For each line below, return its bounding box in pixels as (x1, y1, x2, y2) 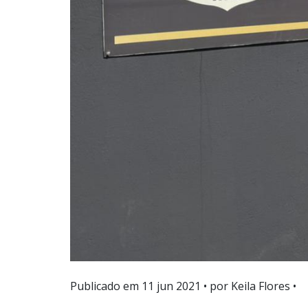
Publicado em (70, 278, 142, 294)
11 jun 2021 (142, 278, 201, 294)
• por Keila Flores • (201, 278, 296, 294)
